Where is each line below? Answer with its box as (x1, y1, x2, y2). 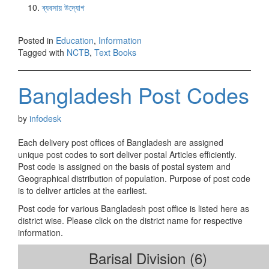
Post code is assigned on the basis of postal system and (18, 160, 231, 172)
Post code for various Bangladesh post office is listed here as (18, 202, 249, 214)
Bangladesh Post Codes (18, 79, 249, 110)
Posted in (18, 34, 56, 46)
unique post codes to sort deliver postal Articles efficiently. (18, 148, 237, 160)
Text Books (94, 46, 136, 58)
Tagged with (18, 46, 67, 58)
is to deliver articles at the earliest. (18, 184, 147, 196)
